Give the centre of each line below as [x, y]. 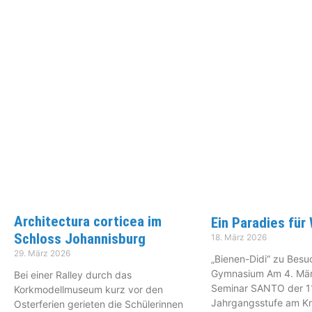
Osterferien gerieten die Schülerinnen [99, 304]
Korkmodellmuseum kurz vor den [88, 289]
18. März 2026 [239, 237]
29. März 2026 [42, 253]
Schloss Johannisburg [80, 239]
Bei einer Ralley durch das [73, 274]
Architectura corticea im [88, 221]
